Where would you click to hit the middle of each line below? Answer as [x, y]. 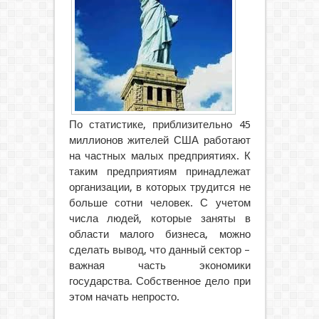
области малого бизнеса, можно [159, 234]
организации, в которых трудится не [159, 187]
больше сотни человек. [131, 203]
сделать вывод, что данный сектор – [159, 250]
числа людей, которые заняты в [159, 219]
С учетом [221, 203]
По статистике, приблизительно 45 [159, 125]
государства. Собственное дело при [159, 281]
